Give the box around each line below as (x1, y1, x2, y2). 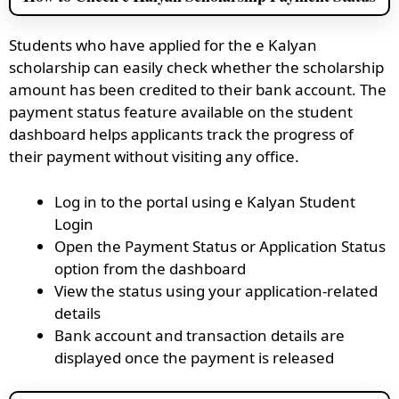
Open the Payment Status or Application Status (54, 235, 386, 256)
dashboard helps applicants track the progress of (9, 124, 354, 145)
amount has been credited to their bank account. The (9, 79, 387, 101)
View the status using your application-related (54, 280, 378, 301)
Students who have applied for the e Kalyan (9, 35, 317, 56)
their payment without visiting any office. (9, 146, 299, 167)
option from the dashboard (54, 257, 246, 279)
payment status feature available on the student (9, 102, 353, 123)
